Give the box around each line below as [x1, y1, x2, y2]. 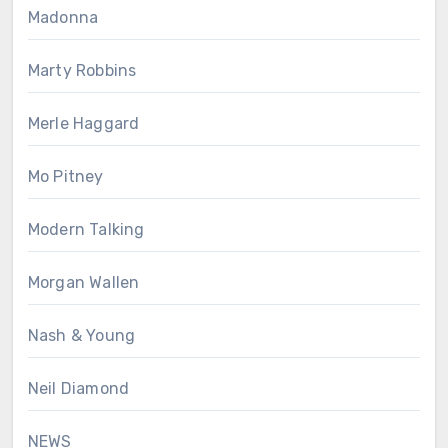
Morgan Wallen [27, 272, 140, 292]
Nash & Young [27, 325, 136, 345]
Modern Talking [27, 219, 145, 239]
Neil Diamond [27, 378, 130, 398]
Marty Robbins [27, 60, 137, 80]
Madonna [27, 7, 99, 27]
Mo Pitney [27, 166, 104, 186]
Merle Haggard [27, 113, 140, 133]
